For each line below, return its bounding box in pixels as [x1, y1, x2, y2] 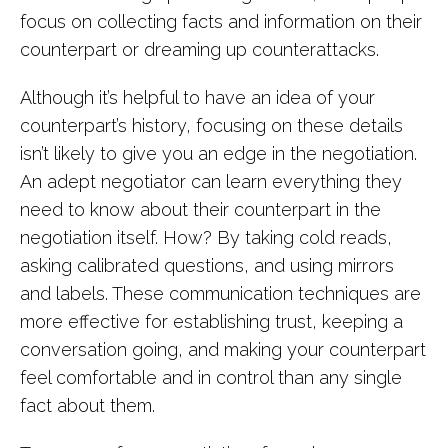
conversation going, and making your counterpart [20, 339, 426, 360]
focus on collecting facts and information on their [20, 11, 422, 32]
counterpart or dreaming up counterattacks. [20, 39, 379, 60]
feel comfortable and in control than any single [20, 367, 402, 388]
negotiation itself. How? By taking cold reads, [20, 227, 392, 248]
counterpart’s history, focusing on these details [20, 115, 403, 136]
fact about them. [20, 395, 155, 416]
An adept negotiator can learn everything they [20, 171, 402, 192]
